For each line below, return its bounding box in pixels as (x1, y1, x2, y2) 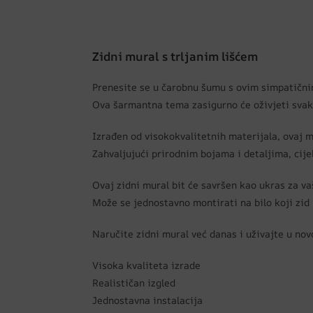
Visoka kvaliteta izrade (92, 259, 201, 272)
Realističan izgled (92, 276, 175, 290)
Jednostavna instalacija (92, 293, 203, 307)
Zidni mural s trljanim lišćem (92, 48, 258, 65)
